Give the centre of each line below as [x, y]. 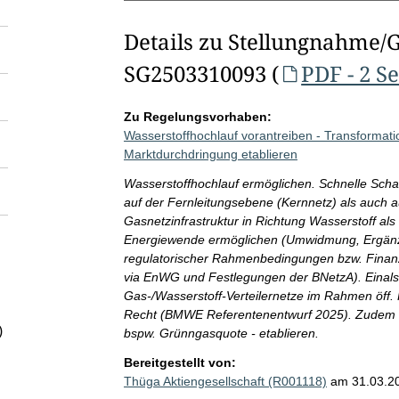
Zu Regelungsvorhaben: [197, 117]
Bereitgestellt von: [179, 362]
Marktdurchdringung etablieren [210, 154]
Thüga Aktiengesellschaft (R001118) [225, 381]
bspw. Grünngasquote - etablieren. [221, 333]
